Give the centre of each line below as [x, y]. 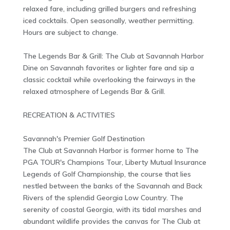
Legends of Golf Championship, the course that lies [107, 174]
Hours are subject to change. [70, 33]
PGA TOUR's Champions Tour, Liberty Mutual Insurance [114, 162]
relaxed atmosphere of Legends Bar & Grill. [94, 92]
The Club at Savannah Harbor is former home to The [111, 151]
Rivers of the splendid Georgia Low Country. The [103, 198]
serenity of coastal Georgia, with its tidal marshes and [112, 210]
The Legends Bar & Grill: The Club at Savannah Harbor [113, 56]
